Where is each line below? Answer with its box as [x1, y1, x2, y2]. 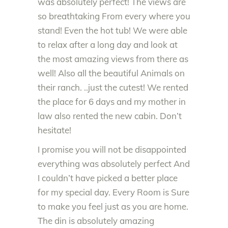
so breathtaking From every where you [38, 11, 190, 21]
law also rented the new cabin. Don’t [38, 110, 182, 121]
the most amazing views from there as [38, 53, 188, 64]
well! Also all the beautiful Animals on [38, 68, 185, 78]
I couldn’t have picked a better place [38, 173, 178, 183]
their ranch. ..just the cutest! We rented [38, 82, 188, 93]
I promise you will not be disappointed [38, 144, 186, 155]
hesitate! [38, 125, 71, 135]
